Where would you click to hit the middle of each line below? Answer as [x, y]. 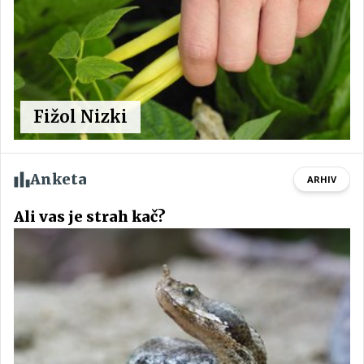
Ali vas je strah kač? [90, 217]
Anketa [58, 180]
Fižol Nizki [80, 117]
